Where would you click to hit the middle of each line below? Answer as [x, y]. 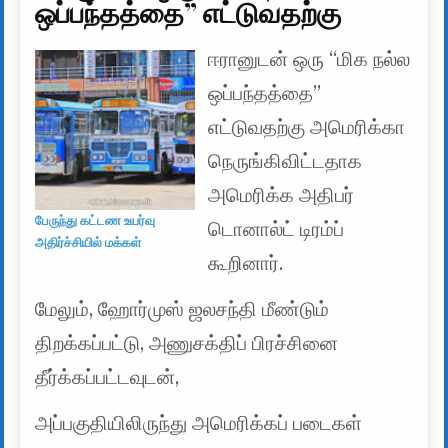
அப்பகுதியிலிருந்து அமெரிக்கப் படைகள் [199, 424]
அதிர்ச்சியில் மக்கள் [88, 242]
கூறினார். [246, 264]
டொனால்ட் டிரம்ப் [276, 230]
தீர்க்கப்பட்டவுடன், [107, 378]
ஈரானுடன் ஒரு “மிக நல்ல [309, 60]
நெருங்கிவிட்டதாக [285, 162]
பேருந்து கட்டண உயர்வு [95, 220]
